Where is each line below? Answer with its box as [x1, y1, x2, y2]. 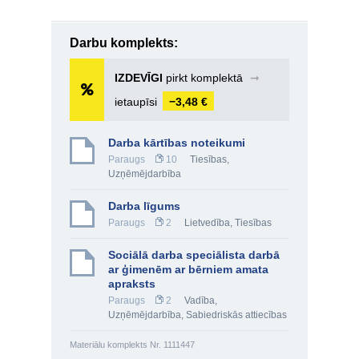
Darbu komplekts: [70, 36, 178, 50]
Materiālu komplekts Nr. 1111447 [70, 340, 195, 349]
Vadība [184, 295, 215, 306]
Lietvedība [184, 217, 230, 228]
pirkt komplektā [163, 71, 246, 84]
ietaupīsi [115, 95, 160, 108]
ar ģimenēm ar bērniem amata [108, 263, 268, 276]
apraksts [108, 277, 155, 290]
